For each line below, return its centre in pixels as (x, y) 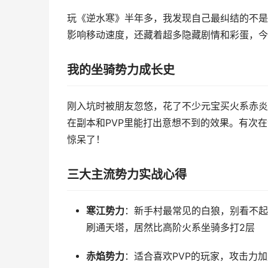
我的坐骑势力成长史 (121, 70)
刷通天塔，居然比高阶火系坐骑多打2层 (170, 228)
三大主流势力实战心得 (127, 175)
